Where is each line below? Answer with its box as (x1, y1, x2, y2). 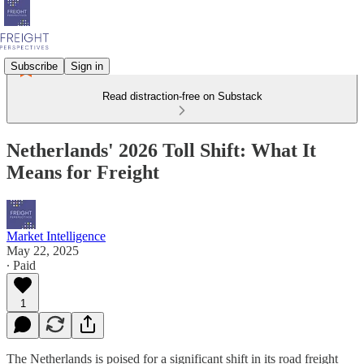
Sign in (71, 59, 103, 72)
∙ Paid (6, 258, 36, 272)
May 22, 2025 (6, 243, 79, 258)
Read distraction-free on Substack (102, 90, 262, 102)
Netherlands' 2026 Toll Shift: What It (6, 139, 316, 161)
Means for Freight (6, 161, 159, 183)
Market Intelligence (6, 228, 106, 243)
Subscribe (11, 59, 58, 72)
